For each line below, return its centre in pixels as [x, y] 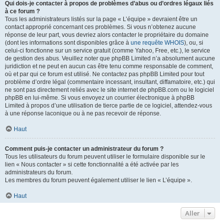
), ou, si [194, 43]
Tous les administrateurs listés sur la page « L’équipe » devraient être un [101, 19]
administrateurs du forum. [39, 172]
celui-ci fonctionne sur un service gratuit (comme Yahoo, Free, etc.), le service [108, 51]
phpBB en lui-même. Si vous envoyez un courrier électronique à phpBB [100, 98]
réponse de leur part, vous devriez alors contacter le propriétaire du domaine [107, 35]
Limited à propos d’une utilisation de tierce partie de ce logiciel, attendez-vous [109, 106]
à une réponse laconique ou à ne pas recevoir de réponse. [83, 113]
